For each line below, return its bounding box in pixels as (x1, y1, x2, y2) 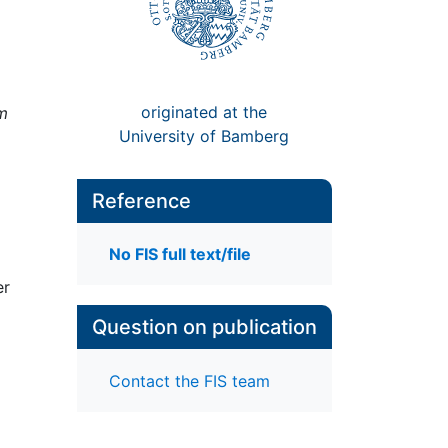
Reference (91, 189, 191, 213)
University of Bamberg (119, 125, 290, 146)
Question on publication (91, 315, 317, 340)
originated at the (141, 101, 268, 122)
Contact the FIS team (108, 370, 270, 391)
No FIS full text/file (108, 244, 251, 265)
